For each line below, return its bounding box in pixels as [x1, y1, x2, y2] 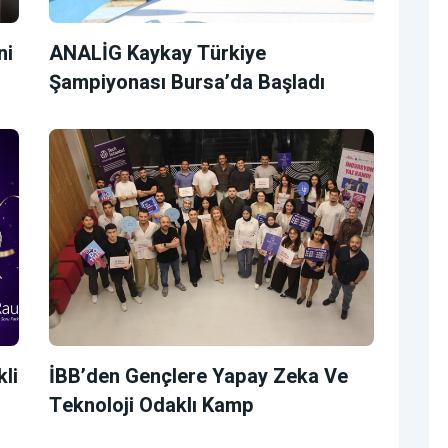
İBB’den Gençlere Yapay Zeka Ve [49, 361, 348, 391]
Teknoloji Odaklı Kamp [49, 390, 254, 420]
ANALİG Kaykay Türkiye [49, 39, 266, 69]
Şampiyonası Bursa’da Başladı [49, 68, 325, 98]
